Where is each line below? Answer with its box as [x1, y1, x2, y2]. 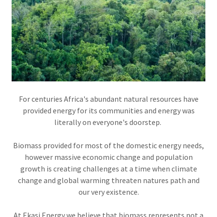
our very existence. [78, 187, 139, 197]
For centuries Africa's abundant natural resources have [18, 94, 199, 104]
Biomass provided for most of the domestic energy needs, [13, 140, 204, 150]
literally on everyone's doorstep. [54, 117, 163, 127]
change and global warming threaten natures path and [17, 175, 200, 185]
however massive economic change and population [24, 152, 193, 162]
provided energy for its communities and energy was [22, 106, 195, 115]
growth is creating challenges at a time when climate [20, 164, 197, 173]
